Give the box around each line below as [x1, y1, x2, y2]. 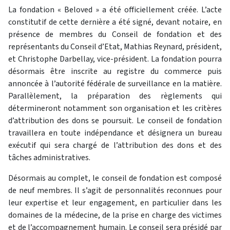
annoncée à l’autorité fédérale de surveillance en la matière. [8, 78, 222, 89]
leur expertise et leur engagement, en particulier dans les [8, 197, 222, 208]
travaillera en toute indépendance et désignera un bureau [8, 127, 222, 139]
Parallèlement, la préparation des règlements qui [8, 90, 222, 102]
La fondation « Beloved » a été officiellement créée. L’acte [8, 4, 222, 15]
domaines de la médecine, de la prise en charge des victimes [8, 209, 222, 221]
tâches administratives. [8, 152, 90, 163]
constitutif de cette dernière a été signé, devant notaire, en [8, 16, 222, 28]
